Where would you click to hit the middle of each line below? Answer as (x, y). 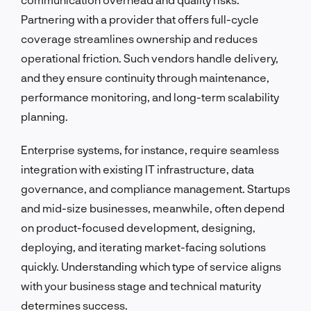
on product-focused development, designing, (138, 227)
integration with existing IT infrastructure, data (137, 169)
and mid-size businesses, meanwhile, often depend (153, 208)
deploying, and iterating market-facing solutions (143, 246)
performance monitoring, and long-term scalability (150, 96)
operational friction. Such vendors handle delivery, (150, 58)
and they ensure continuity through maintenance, (145, 77)
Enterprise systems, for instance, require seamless (150, 149)
